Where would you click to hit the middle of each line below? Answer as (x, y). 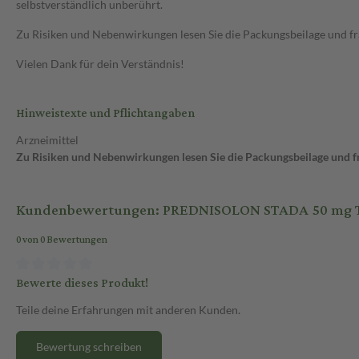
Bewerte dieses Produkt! (82, 283)
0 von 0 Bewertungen (62, 240)
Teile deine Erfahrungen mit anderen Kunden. (128, 309)
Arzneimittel (47, 140)
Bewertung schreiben (89, 346)
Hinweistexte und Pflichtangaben (105, 114)
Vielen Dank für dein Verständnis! (100, 64)
